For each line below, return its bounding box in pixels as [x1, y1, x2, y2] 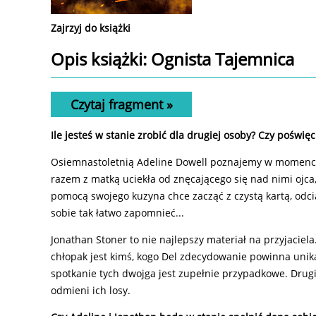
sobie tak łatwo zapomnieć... [51, 206, 184, 220]
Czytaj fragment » [70, 96, 173, 114]
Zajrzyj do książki [51, 21, 130, 35]
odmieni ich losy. [51, 284, 130, 298]
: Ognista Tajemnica [142, 47, 294, 71]
